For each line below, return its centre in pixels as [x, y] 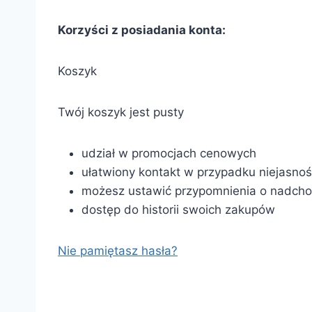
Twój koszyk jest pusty [121, 112]
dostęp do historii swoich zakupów [178, 209]
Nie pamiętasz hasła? [118, 250]
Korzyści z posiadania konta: [142, 30]
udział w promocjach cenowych [169, 153]
